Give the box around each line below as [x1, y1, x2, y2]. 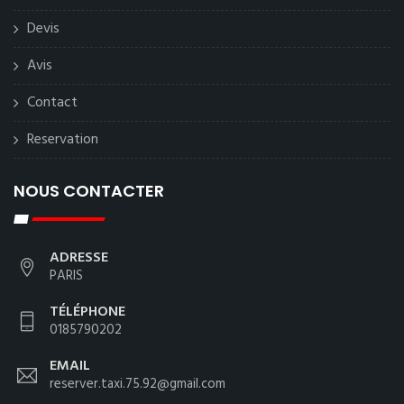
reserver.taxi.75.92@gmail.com [50, 373, 225, 395]
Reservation [27, 128, 98, 151]
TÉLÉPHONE [50, 300, 125, 324]
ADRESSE [50, 246, 108, 270]
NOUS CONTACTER [14, 179, 164, 202]
